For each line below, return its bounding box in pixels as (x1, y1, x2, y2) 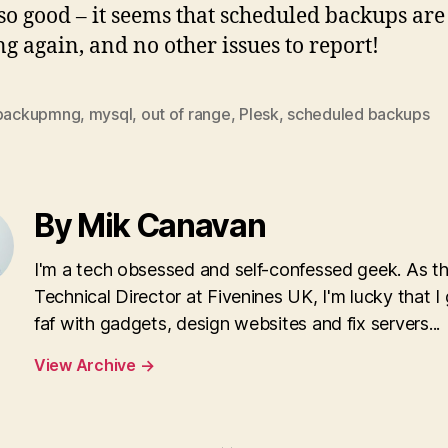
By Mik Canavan (34, 205, 266, 245)
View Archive (34, 354, 140, 375)
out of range (140, 103, 231, 124)
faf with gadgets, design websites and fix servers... (34, 312, 440, 334)
